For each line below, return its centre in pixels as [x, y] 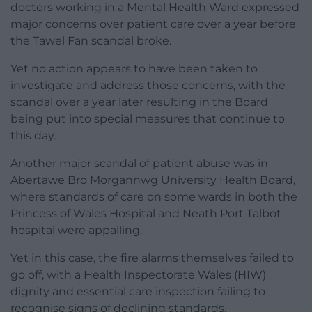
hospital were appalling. [76, 231]
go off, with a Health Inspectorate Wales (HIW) [138, 275]
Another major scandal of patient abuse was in [139, 164]
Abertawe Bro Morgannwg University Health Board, [153, 180]
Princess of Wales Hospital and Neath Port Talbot [146, 214]
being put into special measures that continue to [148, 119]
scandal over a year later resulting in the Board [139, 102]
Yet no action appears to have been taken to [134, 69]
